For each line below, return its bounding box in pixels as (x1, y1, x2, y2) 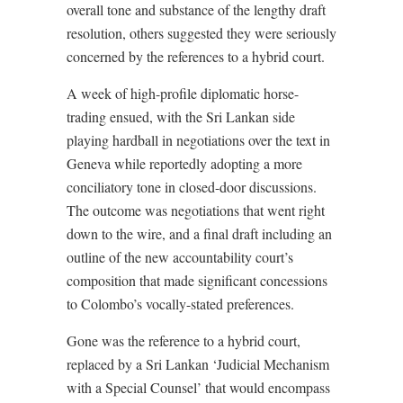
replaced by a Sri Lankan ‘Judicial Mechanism (67, 354, 329, 374)
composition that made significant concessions (67, 271, 327, 291)
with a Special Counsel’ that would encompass (67, 378, 330, 398)
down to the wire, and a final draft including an (67, 224, 332, 244)
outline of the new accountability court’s (67, 247, 293, 267)
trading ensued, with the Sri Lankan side (67, 107, 295, 127)
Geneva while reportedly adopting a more (67, 154, 302, 174)
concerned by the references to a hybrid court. (67, 47, 325, 67)
